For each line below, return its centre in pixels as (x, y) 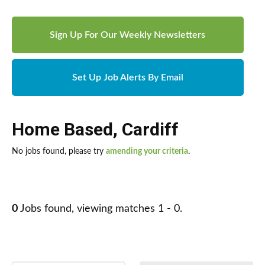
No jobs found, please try (59, 152)
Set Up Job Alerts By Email (127, 78)
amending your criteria (147, 152)
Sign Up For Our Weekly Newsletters (128, 35)
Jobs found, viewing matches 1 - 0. (100, 209)
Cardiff (150, 130)
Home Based (62, 130)
